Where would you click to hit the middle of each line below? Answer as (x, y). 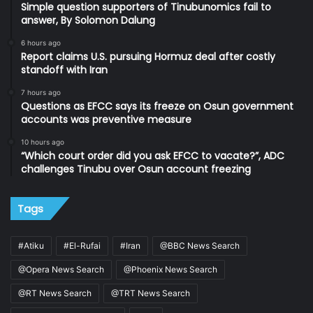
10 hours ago (43, 142)
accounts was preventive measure (106, 120)
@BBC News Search (200, 246)
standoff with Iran (64, 70)
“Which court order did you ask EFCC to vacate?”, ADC (153, 156)
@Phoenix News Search (170, 270)
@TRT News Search (151, 293)
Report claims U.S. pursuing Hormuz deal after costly (148, 57)
